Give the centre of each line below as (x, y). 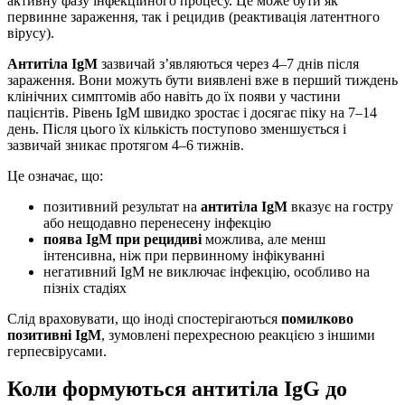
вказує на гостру (340, 206)
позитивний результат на (122, 206)
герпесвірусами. (57, 351)
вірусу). (31, 33)
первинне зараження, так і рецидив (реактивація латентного (193, 16)
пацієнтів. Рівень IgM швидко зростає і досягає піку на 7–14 (192, 112)
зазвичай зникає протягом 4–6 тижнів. (126, 145)
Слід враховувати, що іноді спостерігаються (144, 318)
